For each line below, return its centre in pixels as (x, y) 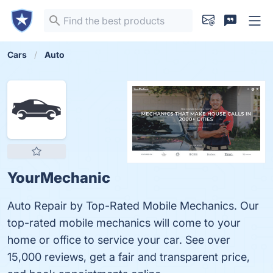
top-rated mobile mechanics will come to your (124, 223)
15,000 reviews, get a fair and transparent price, (129, 257)
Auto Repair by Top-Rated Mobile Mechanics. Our (133, 206)
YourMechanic (59, 178)
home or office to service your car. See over (119, 240)
